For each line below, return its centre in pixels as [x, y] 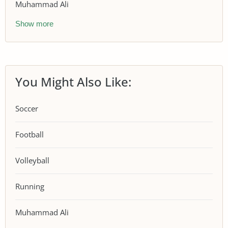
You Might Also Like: [73, 81]
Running [30, 186]
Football [30, 134]
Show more [34, 23]
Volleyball [32, 160]
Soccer [27, 108]
